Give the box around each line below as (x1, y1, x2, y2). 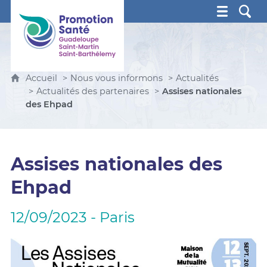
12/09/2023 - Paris (10, 209, 135, 226)
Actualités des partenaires (36, 86, 149, 97)
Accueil (25, 73, 60, 83)
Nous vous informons (70, 73, 163, 83)
